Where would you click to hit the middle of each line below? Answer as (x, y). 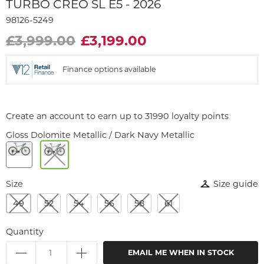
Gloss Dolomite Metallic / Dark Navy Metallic (100, 135)
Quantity (25, 231)
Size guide (236, 184)
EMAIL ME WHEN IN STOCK (181, 252)
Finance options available (109, 69)
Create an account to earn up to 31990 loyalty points (117, 116)
